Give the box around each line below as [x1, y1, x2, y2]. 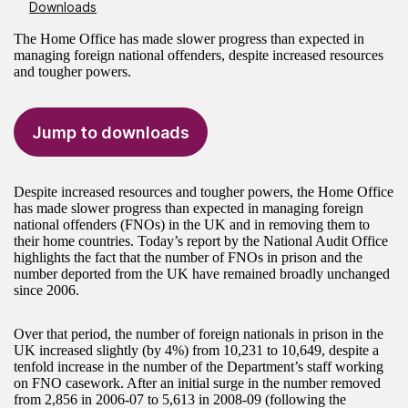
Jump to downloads [32, 122, 189, 142]
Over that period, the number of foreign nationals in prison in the [14, 326, 383, 342]
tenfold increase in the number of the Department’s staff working [14, 359, 383, 375]
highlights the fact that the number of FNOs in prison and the [14, 250, 362, 266]
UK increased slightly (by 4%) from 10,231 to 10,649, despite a [14, 342, 379, 359]
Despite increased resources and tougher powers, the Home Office [14, 184, 393, 200]
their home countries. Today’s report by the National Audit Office [14, 233, 388, 250]
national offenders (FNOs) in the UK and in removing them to [14, 217, 370, 233]
